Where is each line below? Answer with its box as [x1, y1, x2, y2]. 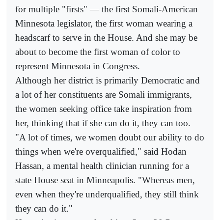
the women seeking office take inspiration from [15, 103, 192, 114]
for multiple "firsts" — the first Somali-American [15, 3, 198, 14]
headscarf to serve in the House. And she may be [15, 32, 197, 43]
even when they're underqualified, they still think [15, 189, 199, 199]
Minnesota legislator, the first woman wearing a [15, 18, 192, 28]
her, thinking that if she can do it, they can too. [15, 117, 191, 128]
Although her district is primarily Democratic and [15, 75, 200, 85]
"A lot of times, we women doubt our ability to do [15, 132, 204, 142]
